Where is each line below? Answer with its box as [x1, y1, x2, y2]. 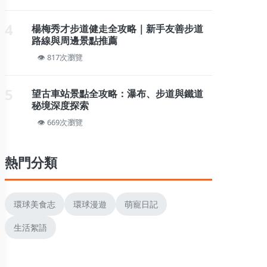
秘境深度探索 [32, 99, 89, 112]
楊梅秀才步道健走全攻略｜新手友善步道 [32, 22, 203, 35]
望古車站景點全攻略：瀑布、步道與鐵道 [32, 87, 203, 100]
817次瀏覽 [47, 52, 83, 63]
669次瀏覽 [47, 117, 83, 128]
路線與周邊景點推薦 [32, 34, 117, 47]
